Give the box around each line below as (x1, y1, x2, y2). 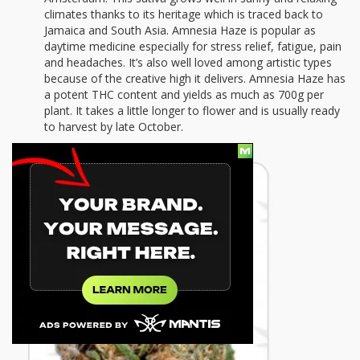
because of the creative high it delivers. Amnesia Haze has (44, 70, 346, 86)
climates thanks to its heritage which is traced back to (44, 6, 323, 22)
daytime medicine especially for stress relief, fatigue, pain (44, 38, 342, 54)
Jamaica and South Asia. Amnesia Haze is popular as (44, 22, 316, 38)
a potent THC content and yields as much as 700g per (44, 86, 324, 102)
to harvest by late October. (44, 118, 183, 134)
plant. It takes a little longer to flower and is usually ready (44, 102, 340, 118)
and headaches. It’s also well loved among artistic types (44, 54, 332, 70)
